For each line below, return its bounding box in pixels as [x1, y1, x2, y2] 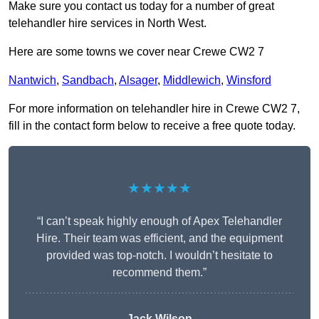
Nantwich [9, 74, 56, 87]
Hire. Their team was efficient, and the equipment [36, 232, 283, 245]
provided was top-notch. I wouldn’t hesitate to [46, 249, 273, 262]
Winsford [226, 74, 271, 87]
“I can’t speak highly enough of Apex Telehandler [37, 215, 282, 228]
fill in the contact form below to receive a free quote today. [9, 120, 296, 132]
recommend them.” [113, 266, 206, 279]
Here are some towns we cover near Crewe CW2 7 [9, 46, 264, 58]
